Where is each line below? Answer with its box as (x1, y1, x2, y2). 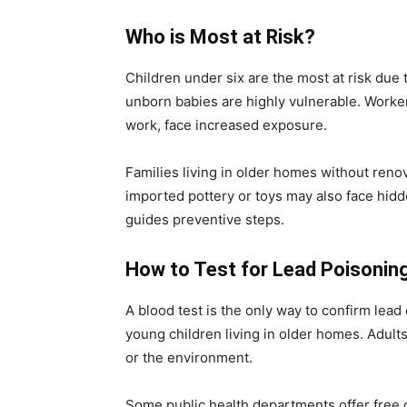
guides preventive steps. (125, 211, 284, 228)
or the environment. (125, 349, 253, 366)
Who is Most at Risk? (125, 25, 315, 48)
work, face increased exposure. (125, 116, 327, 134)
